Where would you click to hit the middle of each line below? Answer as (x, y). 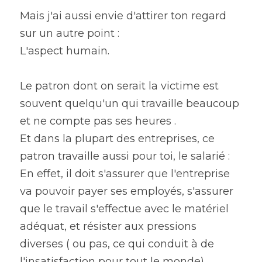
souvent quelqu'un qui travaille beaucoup (130, 104)
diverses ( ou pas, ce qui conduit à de (117, 244)
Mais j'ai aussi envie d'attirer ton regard (123, 16)
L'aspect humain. (65, 51)
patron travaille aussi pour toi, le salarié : (125, 156)
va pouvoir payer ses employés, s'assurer (127, 191)
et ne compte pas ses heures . (98, 121)
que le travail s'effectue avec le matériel (124, 209)
